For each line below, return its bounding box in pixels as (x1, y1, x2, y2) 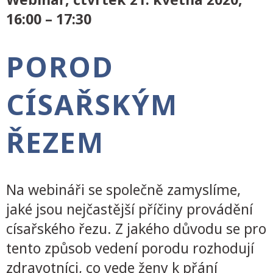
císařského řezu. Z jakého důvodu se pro (6, 218, 266, 238)
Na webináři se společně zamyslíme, (6, 179, 241, 199)
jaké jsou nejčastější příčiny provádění (6, 199, 253, 219)
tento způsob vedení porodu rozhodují (6, 238, 254, 258)
